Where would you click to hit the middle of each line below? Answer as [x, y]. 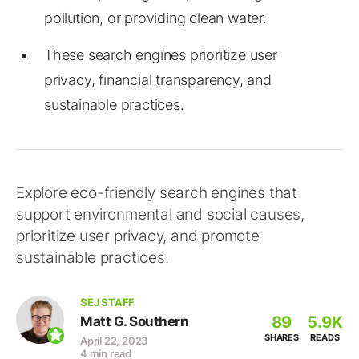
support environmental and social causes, [160, 214]
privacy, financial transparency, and [158, 80]
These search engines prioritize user [161, 55]
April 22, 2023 [114, 341]
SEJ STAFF [108, 302]
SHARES [281, 337]
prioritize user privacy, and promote [138, 236]
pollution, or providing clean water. [155, 18]
